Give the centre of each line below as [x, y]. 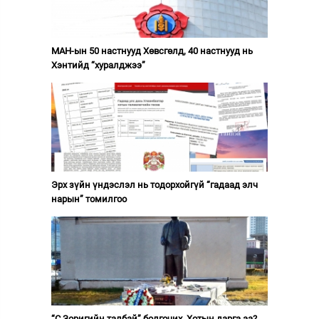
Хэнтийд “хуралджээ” [98, 65]
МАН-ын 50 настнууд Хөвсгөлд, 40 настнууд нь [152, 51]
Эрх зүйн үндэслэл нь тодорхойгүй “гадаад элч [154, 184]
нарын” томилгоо [89, 199]
